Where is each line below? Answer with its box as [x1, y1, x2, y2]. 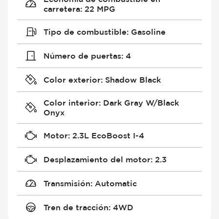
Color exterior [43, 75, 101, 85]
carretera [43, 4, 80, 14]
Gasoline [131, 27, 166, 37]
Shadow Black [105, 75, 161, 85]
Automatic [94, 179, 137, 188]
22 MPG [84, 4, 115, 14]
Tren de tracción [43, 203, 109, 212]
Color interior [43, 98, 99, 108]
